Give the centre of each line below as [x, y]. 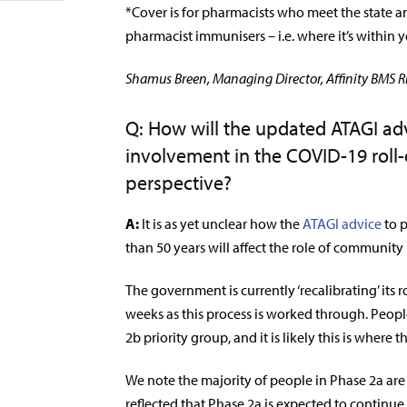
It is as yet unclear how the [221, 223]
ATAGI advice [342, 223]
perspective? [179, 183]
